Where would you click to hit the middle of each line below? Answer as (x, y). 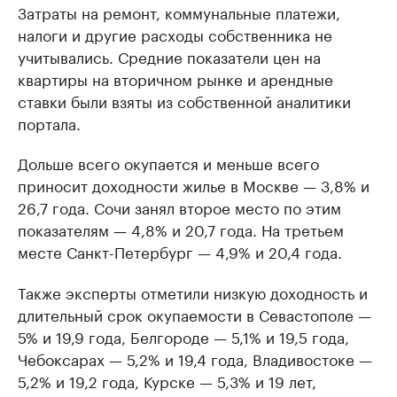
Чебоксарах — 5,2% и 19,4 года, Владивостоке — (195, 358)
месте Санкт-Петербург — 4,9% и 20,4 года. (180, 251)
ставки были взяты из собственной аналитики (184, 100)
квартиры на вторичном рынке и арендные (175, 78)
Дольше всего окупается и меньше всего (168, 162)
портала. (49, 122)
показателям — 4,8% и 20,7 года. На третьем (181, 229)
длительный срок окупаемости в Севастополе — (195, 314)
